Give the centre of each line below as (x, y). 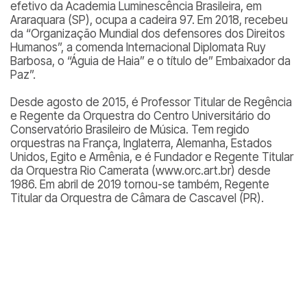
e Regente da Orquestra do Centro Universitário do (140, 116)
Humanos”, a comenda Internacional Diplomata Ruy (138, 47)
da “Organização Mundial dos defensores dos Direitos (148, 34)
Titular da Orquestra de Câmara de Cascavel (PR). (137, 198)
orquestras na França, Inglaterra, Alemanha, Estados (141, 143)
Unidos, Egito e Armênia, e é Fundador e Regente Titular (152, 157)
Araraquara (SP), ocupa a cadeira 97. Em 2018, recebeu (149, 20)
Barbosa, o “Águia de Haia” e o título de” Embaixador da (150, 61)
